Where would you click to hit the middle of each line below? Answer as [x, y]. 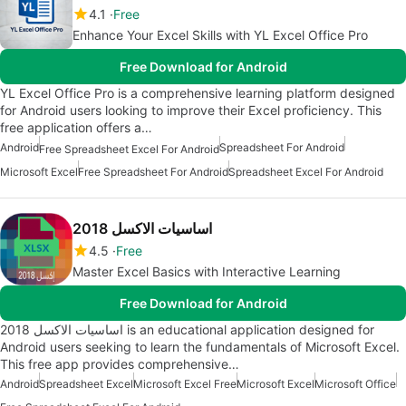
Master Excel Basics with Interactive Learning [207, 271]
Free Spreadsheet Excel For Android [129, 149]
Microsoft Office [355, 383]
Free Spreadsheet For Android [153, 171]
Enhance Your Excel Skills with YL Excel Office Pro [220, 35]
